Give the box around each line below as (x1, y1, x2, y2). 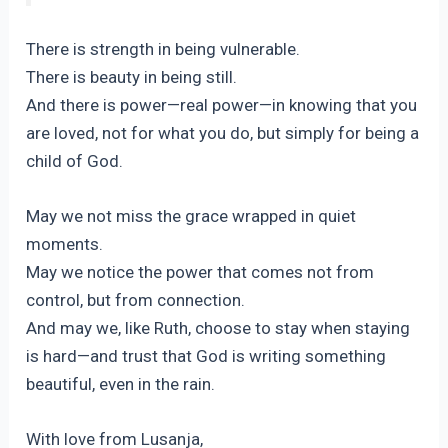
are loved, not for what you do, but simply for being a (26, 122, 420, 143)
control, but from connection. (26, 289, 246, 310)
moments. (26, 233, 104, 254)
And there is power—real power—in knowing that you (26, 94, 418, 115)
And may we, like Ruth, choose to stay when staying (26, 317, 411, 338)
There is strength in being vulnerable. (26, 38, 301, 59)
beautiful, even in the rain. (26, 373, 216, 394)
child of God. (26, 150, 124, 171)
